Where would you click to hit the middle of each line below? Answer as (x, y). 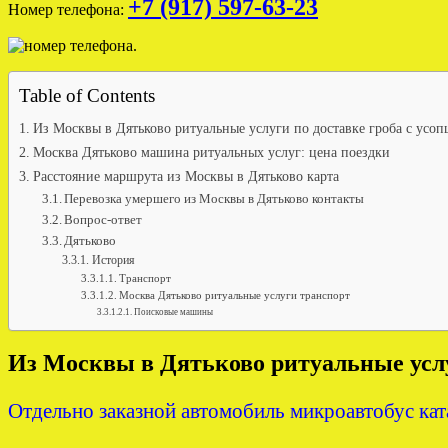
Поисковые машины (174, 311)
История (113, 260)
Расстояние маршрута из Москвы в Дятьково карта (185, 175)
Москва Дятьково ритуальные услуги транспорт (234, 295)
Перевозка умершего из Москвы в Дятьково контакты (214, 198)
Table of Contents (87, 95)
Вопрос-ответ (103, 219)
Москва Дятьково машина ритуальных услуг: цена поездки (211, 151)
